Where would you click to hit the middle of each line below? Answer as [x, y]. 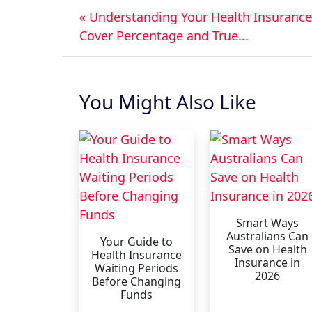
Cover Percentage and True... [164, 35]
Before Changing [136, 281]
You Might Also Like [168, 101]
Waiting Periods [136, 268]
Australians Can [267, 236]
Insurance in [267, 262]
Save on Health [267, 249]
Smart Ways [267, 223]
